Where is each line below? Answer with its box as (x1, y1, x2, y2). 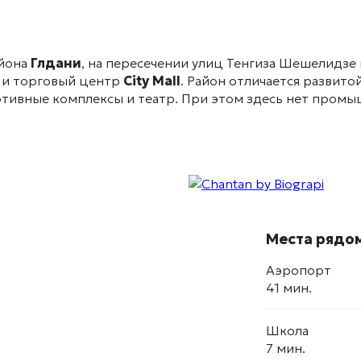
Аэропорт (266, 262, 331, 279)
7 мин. (266, 340, 305, 357)
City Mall (123, 73, 180, 89)
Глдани (31, 55, 81, 72)
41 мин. (266, 280, 312, 297)
